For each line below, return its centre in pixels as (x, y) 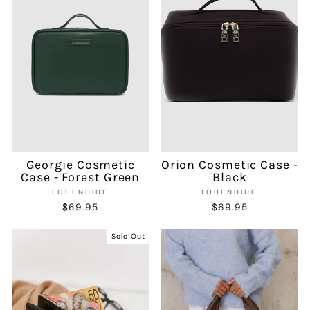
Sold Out (129, 237)
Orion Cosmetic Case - (229, 165)
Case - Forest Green (81, 177)
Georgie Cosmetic (80, 165)
